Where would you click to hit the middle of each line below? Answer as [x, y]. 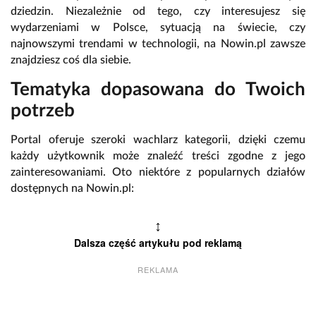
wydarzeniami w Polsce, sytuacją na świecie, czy [158, 28]
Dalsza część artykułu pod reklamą [158, 243]
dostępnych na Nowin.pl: [72, 189]
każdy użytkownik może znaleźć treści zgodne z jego [158, 156]
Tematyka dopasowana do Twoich [158, 90]
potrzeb [43, 111]
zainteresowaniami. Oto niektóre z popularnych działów [158, 172]
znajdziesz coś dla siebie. [71, 60]
